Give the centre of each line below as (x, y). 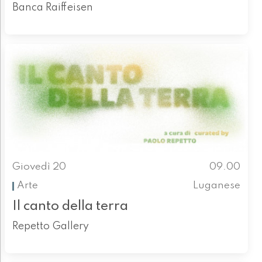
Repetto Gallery (50, 226)
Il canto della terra (70, 206)
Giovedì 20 (39, 167)
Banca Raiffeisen (52, 8)
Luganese (217, 186)
